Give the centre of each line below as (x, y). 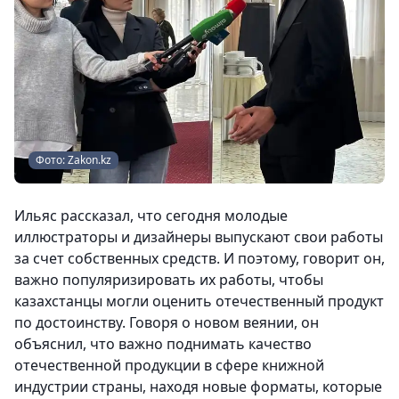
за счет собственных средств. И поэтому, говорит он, (199, 259)
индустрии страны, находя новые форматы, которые (198, 387)
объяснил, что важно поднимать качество (163, 344)
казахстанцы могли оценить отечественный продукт (199, 301)
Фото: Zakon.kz (73, 160)
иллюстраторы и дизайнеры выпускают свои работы (199, 237)
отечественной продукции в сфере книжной (169, 366)
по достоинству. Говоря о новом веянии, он (167, 323)
